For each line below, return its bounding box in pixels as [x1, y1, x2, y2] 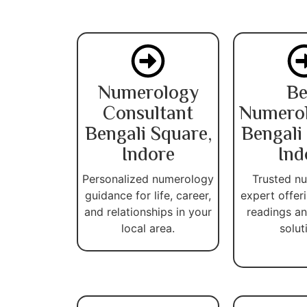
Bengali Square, [84, 119, 212, 150]
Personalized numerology [82, 171, 214, 186]
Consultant [103, 99, 193, 130]
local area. [121, 221, 175, 235]
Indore [121, 140, 175, 171]
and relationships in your [84, 204, 212, 219]
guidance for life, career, [85, 188, 211, 202]
